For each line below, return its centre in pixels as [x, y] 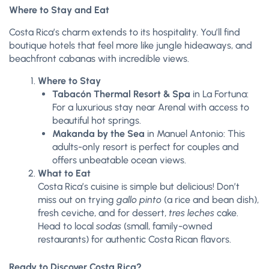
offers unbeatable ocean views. [119, 160]
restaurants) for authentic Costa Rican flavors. [134, 239]
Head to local [67, 226]
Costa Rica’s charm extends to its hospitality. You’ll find [125, 32]
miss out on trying [77, 200]
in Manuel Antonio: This [195, 134]
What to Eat [64, 173]
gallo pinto [139, 200]
